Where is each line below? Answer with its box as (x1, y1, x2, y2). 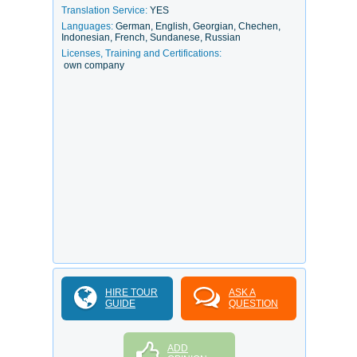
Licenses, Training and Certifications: (61, 48, 222, 59)
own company (64, 60, 124, 71)
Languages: (61, 21, 116, 32)
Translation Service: (61, 5, 150, 16)
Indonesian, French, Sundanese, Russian (61, 32, 241, 43)
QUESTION (229, 298, 278, 309)
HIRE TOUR (105, 287, 158, 298)
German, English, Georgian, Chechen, (116, 21, 280, 32)
